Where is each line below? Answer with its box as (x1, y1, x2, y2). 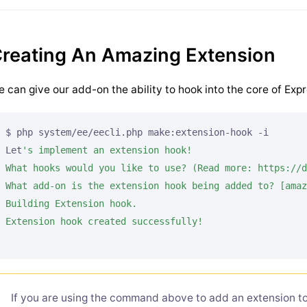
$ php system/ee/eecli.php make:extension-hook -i (5, 126, 269, 138)
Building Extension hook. (5, 197, 137, 209)
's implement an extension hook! (22, 144, 192, 156)
